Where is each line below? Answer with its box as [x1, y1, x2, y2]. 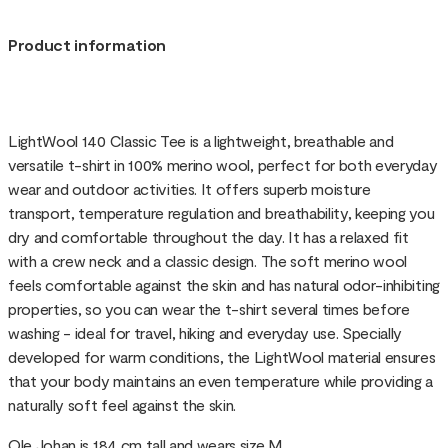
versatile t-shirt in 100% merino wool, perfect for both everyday [8, 154, 438, 174]
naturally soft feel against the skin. [8, 394, 237, 414]
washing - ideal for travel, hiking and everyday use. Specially [8, 322, 403, 342]
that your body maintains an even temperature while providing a [8, 370, 434, 390]
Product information [8, 34, 166, 54]
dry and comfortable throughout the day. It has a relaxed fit [8, 226, 409, 246]
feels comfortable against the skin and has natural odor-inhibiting [8, 274, 440, 294]
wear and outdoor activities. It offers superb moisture [8, 178, 371, 198]
